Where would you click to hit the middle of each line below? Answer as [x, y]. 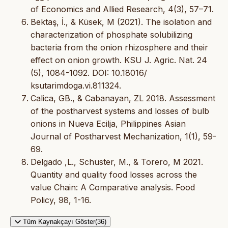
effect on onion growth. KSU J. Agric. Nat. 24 [119, 60]
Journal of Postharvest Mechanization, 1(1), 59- [123, 136]
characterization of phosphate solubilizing [111, 34]
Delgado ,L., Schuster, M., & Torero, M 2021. [117, 162]
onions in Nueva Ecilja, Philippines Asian [108, 123]
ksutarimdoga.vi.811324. [76, 85]
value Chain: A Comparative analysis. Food [113, 187]
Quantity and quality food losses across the [114, 174]
